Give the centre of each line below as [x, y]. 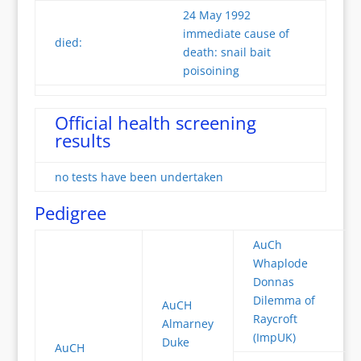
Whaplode [280, 263]
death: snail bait [226, 52]
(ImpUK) [274, 337]
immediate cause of [236, 33]
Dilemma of [284, 300]
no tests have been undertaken [139, 177]
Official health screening [155, 122]
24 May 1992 [216, 15]
